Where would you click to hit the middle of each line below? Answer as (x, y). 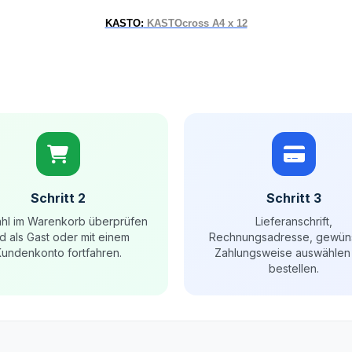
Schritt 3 (294, 198)
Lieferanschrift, (294, 221)
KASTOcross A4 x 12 (195, 23)
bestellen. (294, 268)
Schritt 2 (58, 198)
